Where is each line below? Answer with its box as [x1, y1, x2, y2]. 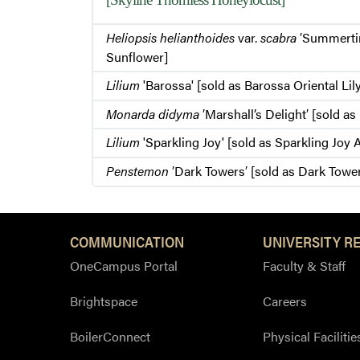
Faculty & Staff [263, 256, 346, 275]
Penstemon [106, 162, 169, 181]
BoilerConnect [70, 326, 150, 346]
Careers [263, 291, 307, 310]
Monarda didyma [106, 104, 199, 123]
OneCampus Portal [70, 256, 178, 275]
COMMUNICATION [70, 231, 184, 252]
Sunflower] [106, 47, 168, 66]
